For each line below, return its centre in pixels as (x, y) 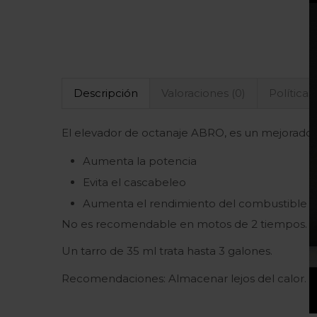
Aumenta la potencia (140, 161)
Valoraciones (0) (203, 93)
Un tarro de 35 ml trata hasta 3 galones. (167, 251)
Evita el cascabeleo (134, 182)
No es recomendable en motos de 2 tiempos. (184, 224)
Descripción (106, 93)
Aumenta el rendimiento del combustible (195, 203)
